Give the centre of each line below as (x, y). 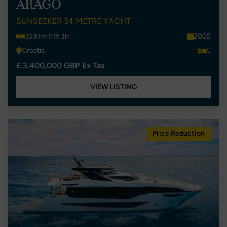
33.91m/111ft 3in (48, 36)
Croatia (33, 50)
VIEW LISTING (113, 87)
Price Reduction (179, 134)
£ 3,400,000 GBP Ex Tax (61, 66)
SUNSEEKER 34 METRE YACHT (73, 21)
